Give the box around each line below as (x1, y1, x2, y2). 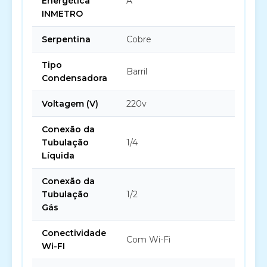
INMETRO (42, 8, 83, 19)
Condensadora (42, 73, 107, 83)
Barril (126, 66, 147, 77)
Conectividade (42, 228, 106, 238)
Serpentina (42, 34, 91, 45)
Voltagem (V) (42, 98, 98, 109)
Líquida (42, 150, 74, 161)
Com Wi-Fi (126, 234, 170, 245)
